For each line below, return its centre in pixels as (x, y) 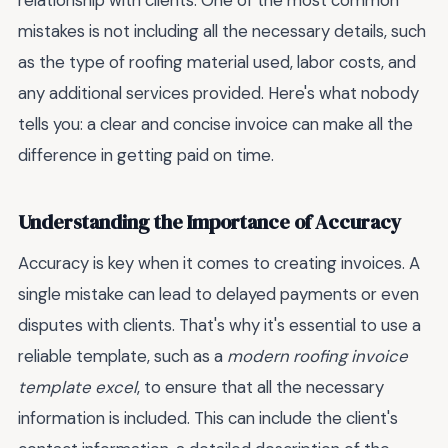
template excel (77, 387)
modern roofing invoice (317, 356)
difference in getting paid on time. (146, 155)
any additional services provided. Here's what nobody (218, 93)
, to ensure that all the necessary (260, 387)
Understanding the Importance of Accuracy (210, 222)
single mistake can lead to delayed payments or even (218, 294)
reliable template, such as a (122, 356)
